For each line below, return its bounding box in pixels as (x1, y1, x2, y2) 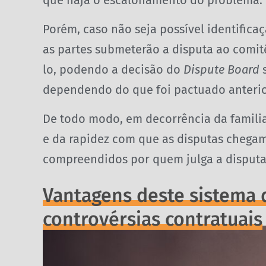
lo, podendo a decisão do (43, 62, 183, 77)
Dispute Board (183, 62, 259, 77)
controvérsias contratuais (43, 208, 262, 231)
